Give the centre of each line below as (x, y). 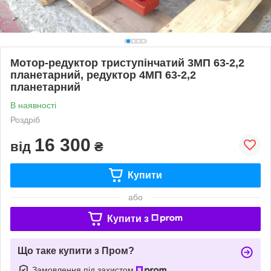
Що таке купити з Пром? (76, 250)
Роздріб (25, 119)
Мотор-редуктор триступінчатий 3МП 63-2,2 (127, 63)
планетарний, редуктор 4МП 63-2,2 (103, 75)
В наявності (33, 105)
